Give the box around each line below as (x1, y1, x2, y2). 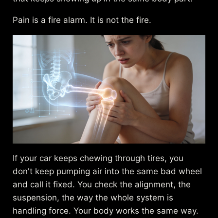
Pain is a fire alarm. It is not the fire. (13, 15, 152, 25)
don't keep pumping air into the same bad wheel (13, 166, 202, 176)
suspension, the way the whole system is (13, 192, 174, 202)
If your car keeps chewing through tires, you (13, 153, 184, 163)
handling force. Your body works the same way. (13, 205, 199, 216)
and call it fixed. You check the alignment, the (13, 179, 191, 189)
